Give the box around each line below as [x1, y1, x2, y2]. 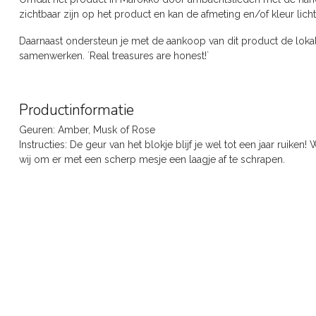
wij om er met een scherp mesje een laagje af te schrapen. [19, 154, 288, 166]
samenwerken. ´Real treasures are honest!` [19, 49, 209, 61]
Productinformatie [19, 100, 134, 121]
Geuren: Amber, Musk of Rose [19, 124, 155, 136]
